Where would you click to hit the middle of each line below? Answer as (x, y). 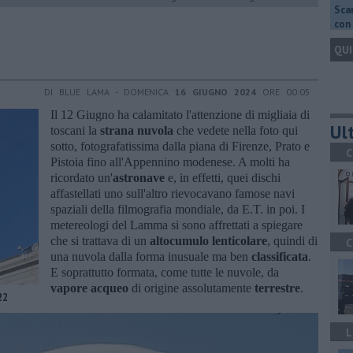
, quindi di (292, 240)
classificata (280, 256)
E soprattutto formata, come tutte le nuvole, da (165, 272)
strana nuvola (138, 130)
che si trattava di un (100, 240)
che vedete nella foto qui (237, 130)
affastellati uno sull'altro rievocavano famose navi (173, 193)
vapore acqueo (89, 288)
